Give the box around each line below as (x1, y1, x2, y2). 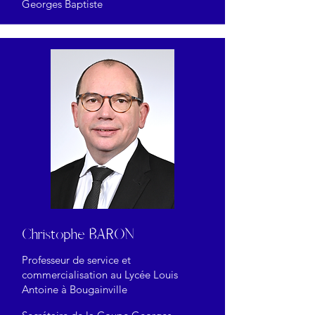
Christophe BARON (22, 226, 134, 244)
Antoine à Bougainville (22, 283, 127, 297)
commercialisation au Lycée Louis (22, 268, 178, 282)
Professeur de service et (22, 253, 131, 267)
